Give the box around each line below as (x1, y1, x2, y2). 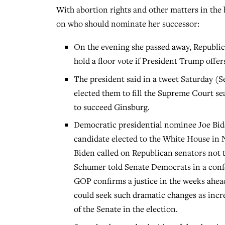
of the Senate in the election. (74, 203, 178, 215)
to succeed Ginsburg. (74, 101, 150, 113)
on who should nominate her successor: (56, 18, 199, 30)
